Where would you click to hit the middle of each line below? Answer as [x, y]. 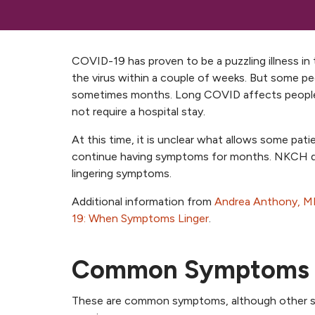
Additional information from [143, 202]
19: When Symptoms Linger [140, 219]
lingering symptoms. [122, 174]
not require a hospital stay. [139, 112]
